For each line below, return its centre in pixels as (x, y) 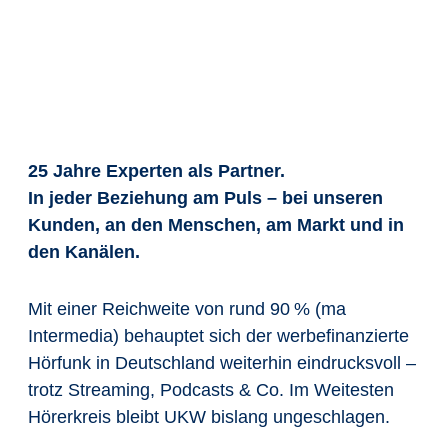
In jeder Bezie (86, 198)
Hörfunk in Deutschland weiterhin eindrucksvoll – (222, 363)
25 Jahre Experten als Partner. (156, 171)
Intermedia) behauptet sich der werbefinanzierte (218, 336)
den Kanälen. (84, 252)
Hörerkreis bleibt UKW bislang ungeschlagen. (211, 417)
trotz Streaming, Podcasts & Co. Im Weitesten (211, 390)
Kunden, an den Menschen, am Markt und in (216, 225)
